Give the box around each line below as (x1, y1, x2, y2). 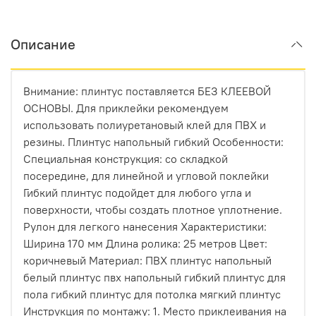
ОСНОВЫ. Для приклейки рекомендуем (23, 100, 229, 115)
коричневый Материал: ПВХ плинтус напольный (23, 253, 272, 267)
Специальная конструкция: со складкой (23, 151, 228, 166)
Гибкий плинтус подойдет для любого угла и (23, 185, 251, 200)
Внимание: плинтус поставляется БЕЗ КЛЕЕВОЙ (23, 83, 271, 98)
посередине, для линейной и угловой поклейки (23, 168, 269, 183)
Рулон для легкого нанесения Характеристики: (23, 219, 267, 233)
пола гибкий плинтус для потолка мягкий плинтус (23, 286, 281, 301)
